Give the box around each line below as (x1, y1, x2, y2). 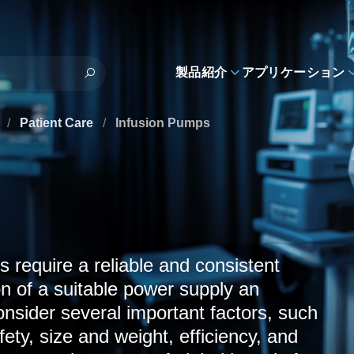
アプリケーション (241, 66, 345, 79)
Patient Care (20, 116, 96, 130)
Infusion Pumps (115, 116, 210, 130)
